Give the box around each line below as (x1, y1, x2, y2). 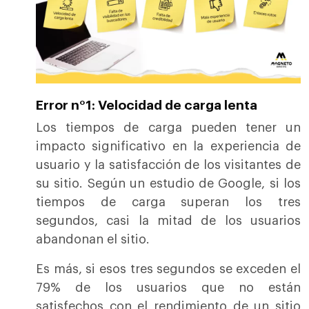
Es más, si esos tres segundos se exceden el (36, 263, 301, 276)
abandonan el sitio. (36, 233, 150, 246)
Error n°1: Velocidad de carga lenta (36, 99, 257, 112)
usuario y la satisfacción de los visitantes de (36, 159, 301, 172)
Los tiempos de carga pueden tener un (36, 121, 301, 134)
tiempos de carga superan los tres (36, 196, 301, 209)
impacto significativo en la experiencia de (36, 140, 301, 153)
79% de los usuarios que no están (36, 281, 301, 295)
